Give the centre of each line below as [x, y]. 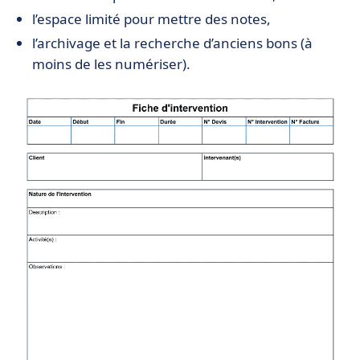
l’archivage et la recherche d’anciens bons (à [172, 43]
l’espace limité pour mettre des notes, [151, 19]
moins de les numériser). [111, 64]
